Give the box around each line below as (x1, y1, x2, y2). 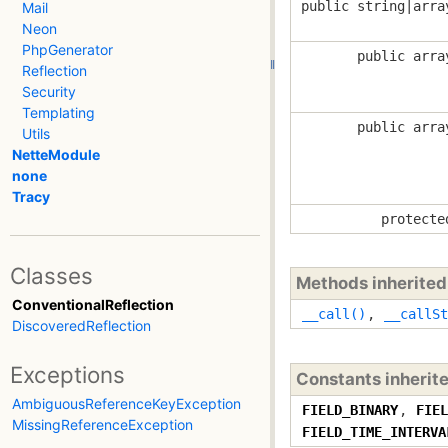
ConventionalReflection (12, 295, 174, 313)
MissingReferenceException (12, 416, 193, 434)
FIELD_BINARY (302, 401, 398, 418)
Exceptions (10, 361, 125, 389)
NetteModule (12, 146, 100, 164)
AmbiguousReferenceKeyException (12, 395, 241, 413)
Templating (22, 104, 95, 122)
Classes (10, 261, 93, 289)
